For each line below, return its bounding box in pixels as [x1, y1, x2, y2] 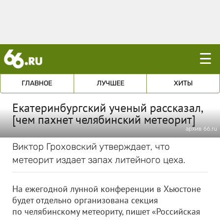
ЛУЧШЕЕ [96, 79, 124, 87]
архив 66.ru [186, 125, 217, 132]
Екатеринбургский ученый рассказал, [12, 100, 202, 115]
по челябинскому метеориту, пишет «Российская [12, 206, 200, 217]
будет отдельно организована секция [12, 194, 158, 206]
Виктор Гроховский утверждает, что [12, 141, 170, 152]
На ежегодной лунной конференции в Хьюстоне [12, 183, 201, 194]
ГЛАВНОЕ [22, 79, 53, 87]
